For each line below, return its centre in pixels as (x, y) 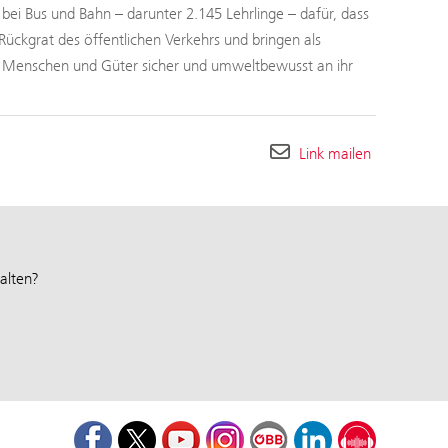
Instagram (275, 430)
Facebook (142, 430)
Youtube (226, 430)
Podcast (400, 430)
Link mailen (334, 154)
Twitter (177, 430)
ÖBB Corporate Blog (351, 430)
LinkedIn (357, 430)
